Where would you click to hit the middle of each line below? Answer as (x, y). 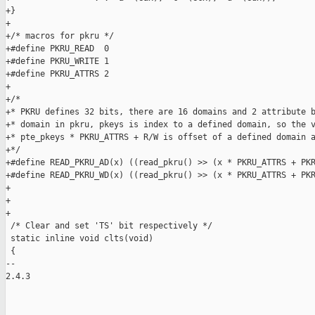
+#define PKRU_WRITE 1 (57, 62)
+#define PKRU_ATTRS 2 (57, 74)
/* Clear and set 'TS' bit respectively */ (109, 226)
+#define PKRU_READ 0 (57, 49)
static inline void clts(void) (82, 239)
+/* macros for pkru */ (60, 36)
